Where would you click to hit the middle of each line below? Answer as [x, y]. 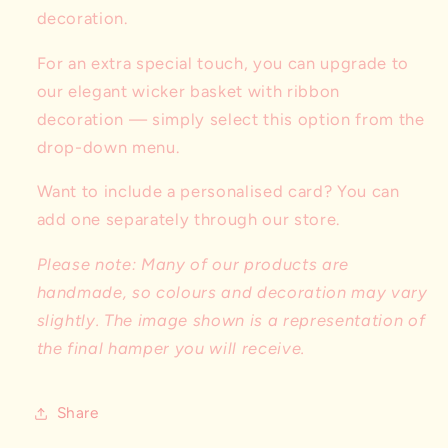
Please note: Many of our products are [192, 263]
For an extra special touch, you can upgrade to [222, 62]
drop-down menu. [108, 146]
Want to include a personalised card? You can [218, 191]
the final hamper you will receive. [170, 347]
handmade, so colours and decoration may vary [232, 291]
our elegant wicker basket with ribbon [188, 90]
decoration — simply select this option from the [230, 118]
